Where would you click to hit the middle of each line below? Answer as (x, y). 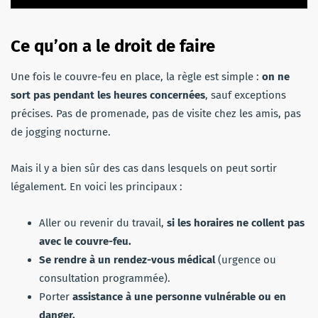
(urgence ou (246, 259)
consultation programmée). (105, 278)
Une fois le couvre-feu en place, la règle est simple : (136, 76)
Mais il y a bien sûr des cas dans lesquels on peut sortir (144, 168)
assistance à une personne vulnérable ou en (178, 296)
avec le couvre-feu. (85, 241)
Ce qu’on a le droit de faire (113, 46)
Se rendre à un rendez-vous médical (127, 259)
